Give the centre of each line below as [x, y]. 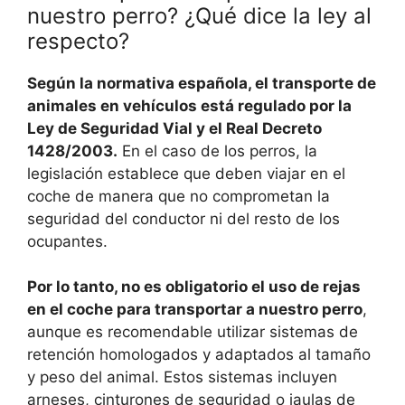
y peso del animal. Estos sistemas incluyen [182, 377]
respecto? [78, 41]
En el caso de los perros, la [217, 151]
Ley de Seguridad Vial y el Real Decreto [174, 128]
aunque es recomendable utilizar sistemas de [193, 332]
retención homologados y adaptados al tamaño [199, 355]
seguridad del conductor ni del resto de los [184, 218]
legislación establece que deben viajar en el [186, 173]
